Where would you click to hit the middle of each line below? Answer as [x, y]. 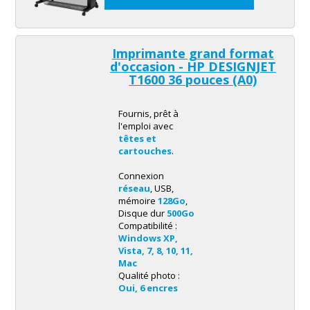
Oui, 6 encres [148, 288]
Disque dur [142, 213]
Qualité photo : [149, 276]
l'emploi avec [145, 126]
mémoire [138, 201]
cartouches [145, 151]
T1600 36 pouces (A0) [193, 80]
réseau [134, 189]
